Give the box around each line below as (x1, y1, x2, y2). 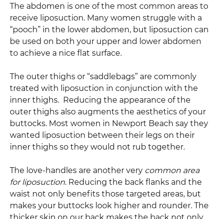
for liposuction (10, 177, 65, 187)
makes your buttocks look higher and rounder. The (10, 200, 209, 210)
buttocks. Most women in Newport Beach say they (10, 118, 208, 128)
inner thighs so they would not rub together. (10, 142, 185, 152)
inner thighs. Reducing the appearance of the (10, 95, 191, 105)
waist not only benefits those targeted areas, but (10, 189, 201, 198)
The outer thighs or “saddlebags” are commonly (10, 71, 197, 81)
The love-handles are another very (10, 165, 145, 175)
